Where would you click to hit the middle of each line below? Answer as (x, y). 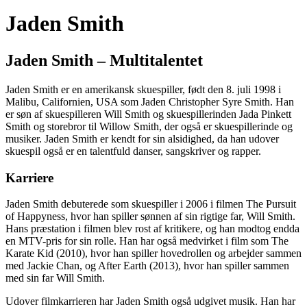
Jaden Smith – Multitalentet (104, 60)
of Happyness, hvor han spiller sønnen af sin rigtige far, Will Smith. (150, 217)
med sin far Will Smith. (55, 278)
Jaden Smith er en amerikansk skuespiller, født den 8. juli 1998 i (143, 89)
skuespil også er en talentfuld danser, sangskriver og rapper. (133, 151)
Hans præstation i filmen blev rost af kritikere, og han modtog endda (152, 229)
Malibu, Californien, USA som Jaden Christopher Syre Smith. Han (150, 101)
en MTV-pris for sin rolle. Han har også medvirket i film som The (147, 241)
